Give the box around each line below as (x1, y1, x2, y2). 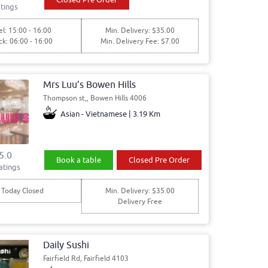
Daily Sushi (42, 239, 89, 251)
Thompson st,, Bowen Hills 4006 (42, 93, 147, 103)
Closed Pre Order (128, 154, 190, 165)
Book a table (56, 154, 102, 165)
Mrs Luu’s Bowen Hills (42, 78, 136, 91)
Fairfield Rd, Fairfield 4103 (42, 253, 129, 263)
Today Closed (1, 185, 44, 196)
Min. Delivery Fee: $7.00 (100, 36, 179, 46)
